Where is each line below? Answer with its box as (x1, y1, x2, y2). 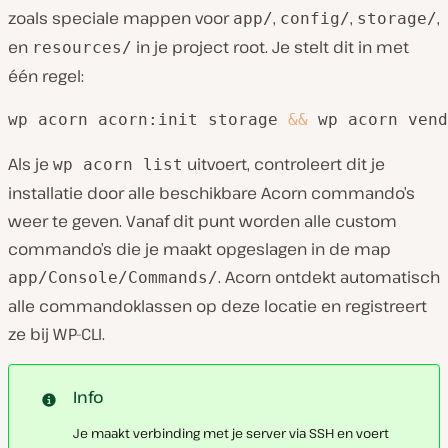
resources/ (32, 38, 132, 57)
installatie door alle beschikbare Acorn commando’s (8, 182, 415, 204)
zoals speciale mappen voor (8, 7, 233, 29)
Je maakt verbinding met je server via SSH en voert (73, 424, 389, 442)
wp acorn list (53, 155, 183, 174)
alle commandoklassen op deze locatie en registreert (8, 295, 427, 317)
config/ (280, 9, 350, 28)
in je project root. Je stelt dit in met (132, 36, 409, 58)
